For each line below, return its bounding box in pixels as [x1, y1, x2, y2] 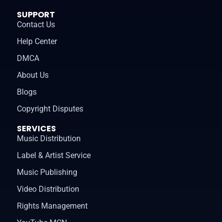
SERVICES [17, 122, 56, 134]
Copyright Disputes [17, 104, 83, 113]
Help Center [17, 36, 57, 46]
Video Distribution [17, 184, 79, 194]
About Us [17, 70, 49, 80]
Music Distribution [17, 133, 81, 143]
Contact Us [17, 19, 55, 29]
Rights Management [17, 201, 88, 211]
